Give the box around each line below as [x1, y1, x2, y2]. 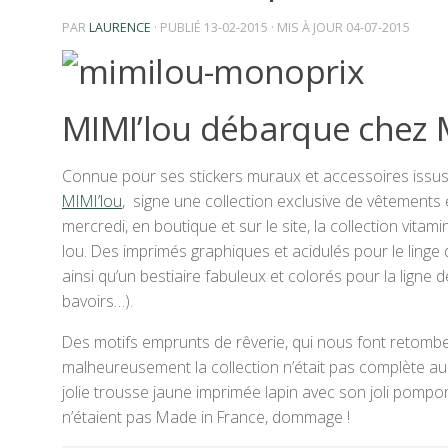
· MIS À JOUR [268, 18, 346, 36]
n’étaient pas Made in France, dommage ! [62, 405, 350, 428]
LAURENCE [89, 18, 151, 36]
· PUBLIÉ [154, 18, 204, 36]
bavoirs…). [62, 290, 133, 312]
